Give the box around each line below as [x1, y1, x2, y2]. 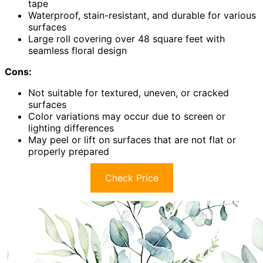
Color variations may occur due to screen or [28, 110, 225, 123]
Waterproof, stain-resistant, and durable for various [28, 9, 256, 22]
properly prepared [28, 146, 109, 158]
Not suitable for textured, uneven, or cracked [28, 87, 229, 99]
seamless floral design [28, 45, 127, 57]
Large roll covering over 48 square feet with [28, 33, 225, 45]
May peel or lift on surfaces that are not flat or [28, 134, 236, 146]
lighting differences [28, 122, 114, 134]
